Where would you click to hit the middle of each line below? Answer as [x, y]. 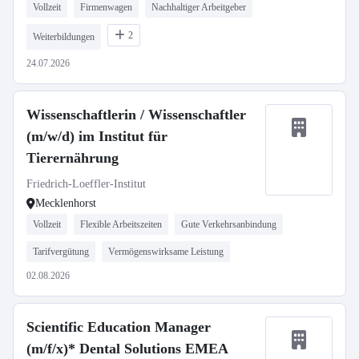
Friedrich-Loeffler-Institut [86, 184]
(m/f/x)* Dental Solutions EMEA [127, 349]
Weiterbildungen [64, 37]
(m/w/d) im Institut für [97, 136]
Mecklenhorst [66, 203]
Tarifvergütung [61, 252]
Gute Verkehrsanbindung [229, 224]
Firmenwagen [106, 7]
